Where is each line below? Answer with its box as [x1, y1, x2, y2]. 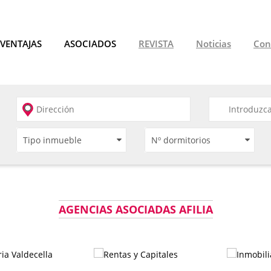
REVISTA [139, 37, 174, 50]
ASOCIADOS [64, 37, 116, 50]
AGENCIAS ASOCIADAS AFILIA [58, 202, 213, 217]
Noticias [196, 37, 231, 50]
